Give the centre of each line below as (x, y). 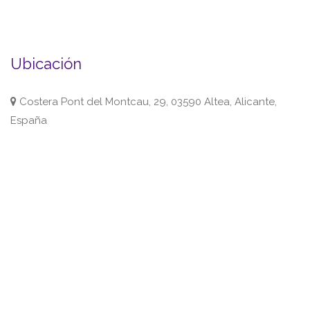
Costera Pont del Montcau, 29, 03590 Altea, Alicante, (147, 102)
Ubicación (46, 64)
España (29, 120)
